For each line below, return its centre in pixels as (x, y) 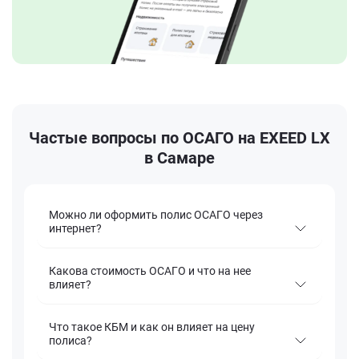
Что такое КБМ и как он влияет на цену (152, 327)
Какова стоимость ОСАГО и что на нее (150, 271)
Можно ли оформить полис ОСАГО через (156, 215)
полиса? (71, 341)
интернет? (75, 229)
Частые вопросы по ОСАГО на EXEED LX (179, 138)
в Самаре (179, 158)
